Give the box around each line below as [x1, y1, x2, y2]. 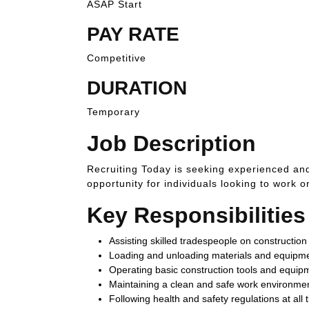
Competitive [87, 52, 146, 63]
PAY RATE [87, 23, 179, 45]
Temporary [87, 106, 140, 117]
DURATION [87, 77, 187, 99]
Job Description [87, 131, 256, 156]
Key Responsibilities [87, 203, 306, 228]
